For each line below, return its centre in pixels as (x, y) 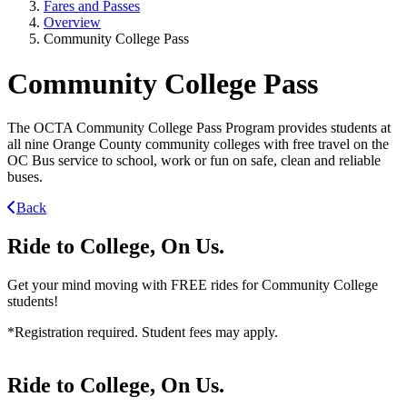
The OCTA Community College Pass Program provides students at (199, 128)
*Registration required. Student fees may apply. (143, 333)
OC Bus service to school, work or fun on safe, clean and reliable (194, 161)
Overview (72, 23)
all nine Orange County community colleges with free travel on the (198, 144)
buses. (25, 177)
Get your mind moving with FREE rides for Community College (193, 285)
